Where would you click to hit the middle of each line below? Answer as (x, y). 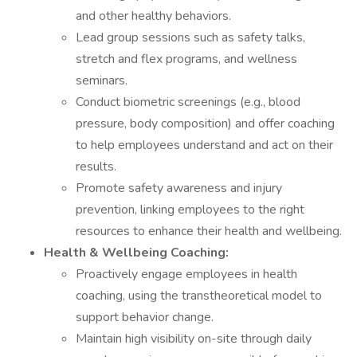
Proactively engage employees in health (186, 274)
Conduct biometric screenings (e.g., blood (188, 102)
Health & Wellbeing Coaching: (136, 253)
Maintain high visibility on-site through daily (194, 339)
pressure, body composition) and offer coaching (205, 124)
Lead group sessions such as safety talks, (190, 37)
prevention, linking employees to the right (190, 210)
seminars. (102, 80)
